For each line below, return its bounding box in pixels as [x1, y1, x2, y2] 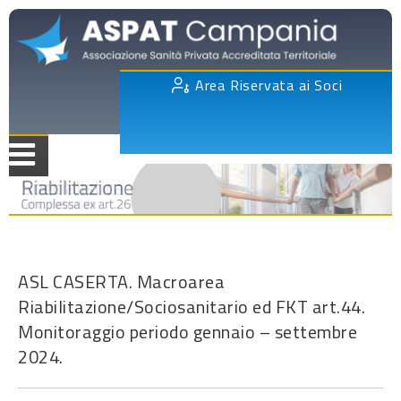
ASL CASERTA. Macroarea [18, 267, 225, 295]
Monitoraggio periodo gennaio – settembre [18, 317, 357, 346]
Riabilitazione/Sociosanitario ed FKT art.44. [18, 292, 365, 320]
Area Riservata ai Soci [194, 74, 343, 97]
